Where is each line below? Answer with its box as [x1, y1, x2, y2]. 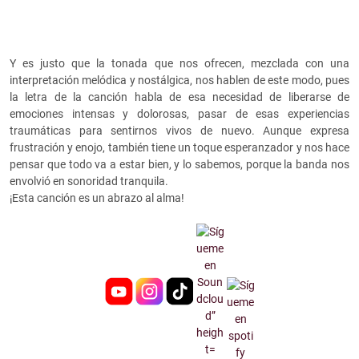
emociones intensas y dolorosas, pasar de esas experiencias [10, 107, 349, 121]
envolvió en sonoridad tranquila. [10, 175, 168, 188]
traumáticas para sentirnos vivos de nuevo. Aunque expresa [10, 124, 349, 138]
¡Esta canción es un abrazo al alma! [10, 192, 184, 205]
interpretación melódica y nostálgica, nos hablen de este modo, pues [10, 74, 349, 87]
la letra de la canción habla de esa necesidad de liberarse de [10, 91, 349, 104]
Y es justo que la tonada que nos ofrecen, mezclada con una [10, 57, 349, 71]
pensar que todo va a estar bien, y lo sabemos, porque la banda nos [10, 158, 349, 171]
